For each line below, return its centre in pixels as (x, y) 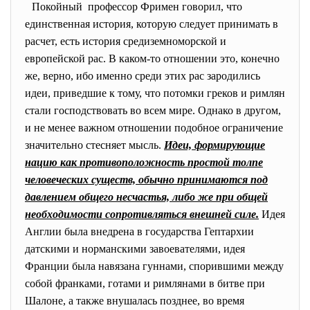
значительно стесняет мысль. (94, 145)
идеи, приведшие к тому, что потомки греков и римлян (155, 93)
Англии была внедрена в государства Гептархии (139, 231)
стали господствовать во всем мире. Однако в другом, (153, 110)
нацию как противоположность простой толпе (144, 162)
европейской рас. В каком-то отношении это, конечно (152, 58)
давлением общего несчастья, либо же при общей (146, 197)
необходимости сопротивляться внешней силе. (142, 214)
